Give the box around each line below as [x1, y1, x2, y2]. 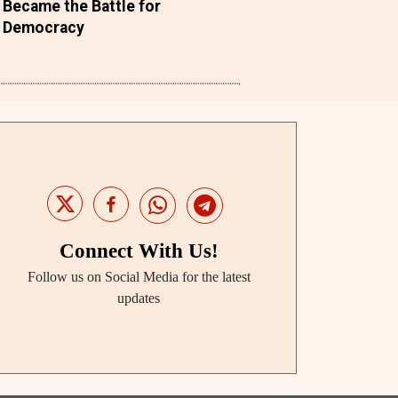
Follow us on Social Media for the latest [27, 268, 251, 284]
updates [117, 290, 160, 306]
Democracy [3, 19, 85, 37]
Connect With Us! [59, 239, 219, 262]
